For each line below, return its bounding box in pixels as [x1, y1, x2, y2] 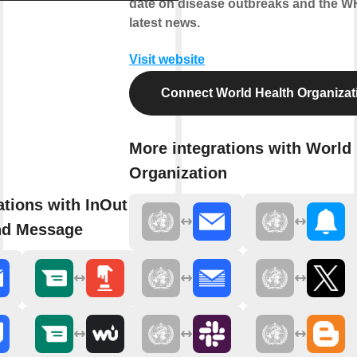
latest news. [129, 15, 200, 29]
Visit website [129, 52, 205, 66]
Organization [129, 164, 227, 182]
